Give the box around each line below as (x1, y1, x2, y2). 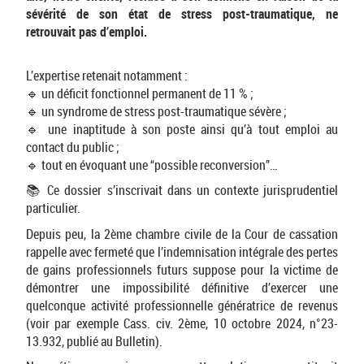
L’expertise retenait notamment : (26, 66, 188, 84)
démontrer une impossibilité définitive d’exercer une (26, 278, 338, 297)
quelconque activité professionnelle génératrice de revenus (26, 296, 338, 314)
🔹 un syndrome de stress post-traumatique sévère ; (26, 102, 287, 120)
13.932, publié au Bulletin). (26, 331, 162, 350)
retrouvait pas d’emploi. (26, 22, 147, 41)
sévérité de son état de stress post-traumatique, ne (26, 4, 338, 23)
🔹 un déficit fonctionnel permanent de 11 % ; (26, 84, 253, 102)
